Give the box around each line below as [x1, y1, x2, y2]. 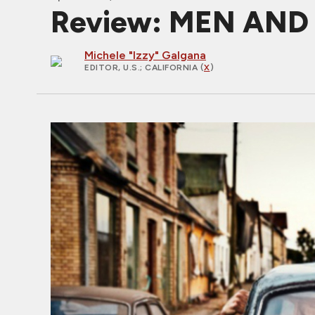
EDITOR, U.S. [84, 63, 140, 72]
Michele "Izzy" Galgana [84, 49, 206, 62]
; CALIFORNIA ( [140, 63, 204, 72]
